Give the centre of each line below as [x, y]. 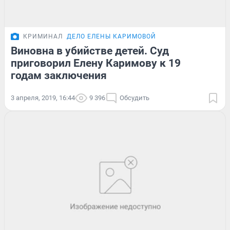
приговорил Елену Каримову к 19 [96, 63]
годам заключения [59, 75]
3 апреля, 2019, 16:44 [43, 98]
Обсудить [135, 98]
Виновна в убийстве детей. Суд [90, 51]
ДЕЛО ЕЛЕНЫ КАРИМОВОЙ [111, 36]
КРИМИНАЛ [43, 36]
